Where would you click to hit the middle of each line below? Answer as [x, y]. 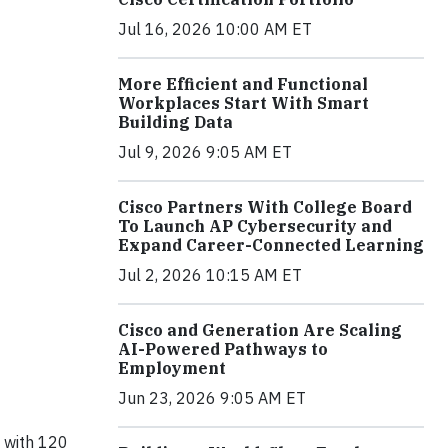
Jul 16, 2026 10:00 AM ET [215, 29]
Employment [172, 368]
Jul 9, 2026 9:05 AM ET [205, 152]
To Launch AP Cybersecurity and [255, 226]
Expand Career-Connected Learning [271, 245]
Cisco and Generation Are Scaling [260, 330]
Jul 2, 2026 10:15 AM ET [210, 275]
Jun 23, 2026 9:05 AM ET [212, 398]
